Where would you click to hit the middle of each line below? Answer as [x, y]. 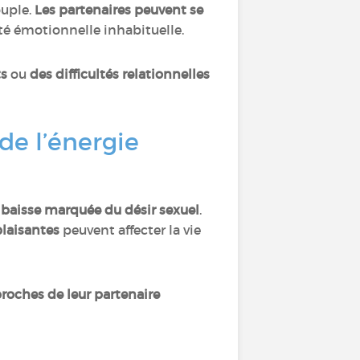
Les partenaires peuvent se [119, 10]
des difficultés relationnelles [120, 74]
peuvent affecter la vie [132, 230]
